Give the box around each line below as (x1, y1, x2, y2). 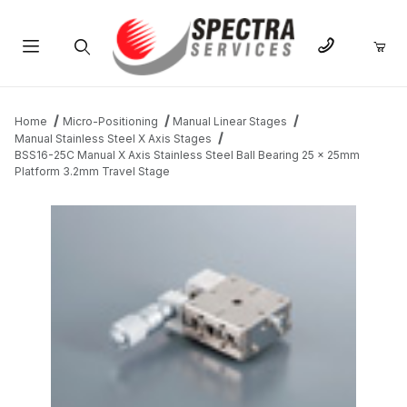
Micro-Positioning (62, 114, 158, 129)
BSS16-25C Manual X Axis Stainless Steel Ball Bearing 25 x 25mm (15, 148, 360, 163)
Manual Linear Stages (173, 114, 288, 129)
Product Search (34, 82, 128, 98)
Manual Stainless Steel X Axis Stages (15, 132, 212, 146)
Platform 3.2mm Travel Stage (15, 164, 170, 179)
